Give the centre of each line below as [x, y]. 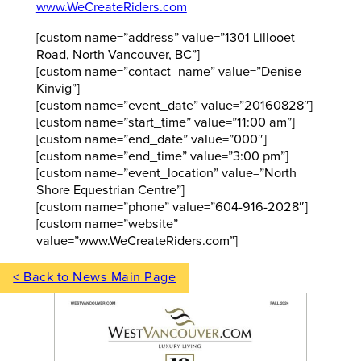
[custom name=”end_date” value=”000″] [151, 139]
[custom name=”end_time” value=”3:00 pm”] [162, 156]
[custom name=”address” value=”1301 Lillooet [165, 37]
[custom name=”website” [107, 224]
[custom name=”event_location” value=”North [166, 173]
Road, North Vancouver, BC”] [118, 54]
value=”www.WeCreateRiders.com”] [137, 241]
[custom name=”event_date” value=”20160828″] [174, 105]
